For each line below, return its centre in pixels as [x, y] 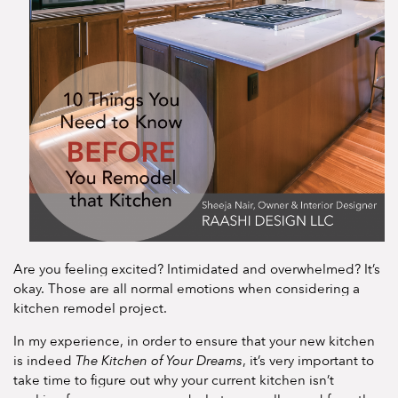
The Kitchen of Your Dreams [159, 360]
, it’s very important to [308, 360]
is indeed [44, 360]
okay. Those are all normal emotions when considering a [187, 288]
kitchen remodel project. [90, 308]
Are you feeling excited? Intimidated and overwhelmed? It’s [197, 269]
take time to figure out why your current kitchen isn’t [174, 380]
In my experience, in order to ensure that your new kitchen [194, 341]
